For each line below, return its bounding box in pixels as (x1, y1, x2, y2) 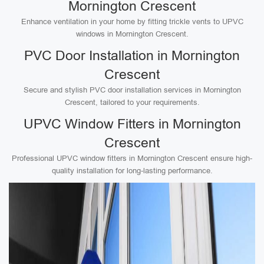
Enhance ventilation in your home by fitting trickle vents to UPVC (21, 17, 243, 26)
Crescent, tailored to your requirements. (64, 98, 200, 107)
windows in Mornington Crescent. (75, 29, 189, 38)
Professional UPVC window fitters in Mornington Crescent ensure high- (12, 154, 252, 163)
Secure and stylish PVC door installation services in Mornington (23, 85, 241, 94)
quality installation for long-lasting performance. (51, 166, 213, 175)
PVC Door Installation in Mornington (24, 48, 240, 63)
